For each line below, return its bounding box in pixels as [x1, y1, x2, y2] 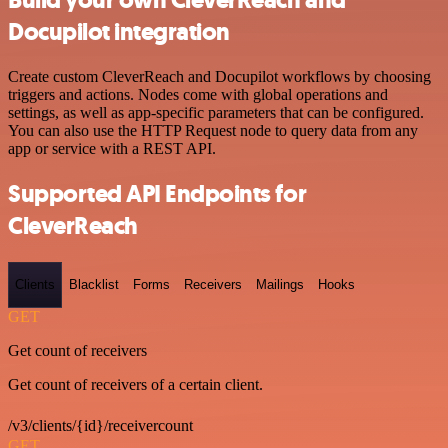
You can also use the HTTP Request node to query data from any [8, 122, 418, 140]
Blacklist [69, 277, 119, 293]
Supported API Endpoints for [8, 177, 307, 210]
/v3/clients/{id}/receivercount [8, 416, 193, 434]
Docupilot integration [8, 16, 230, 49]
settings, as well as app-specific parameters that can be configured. [8, 104, 424, 122]
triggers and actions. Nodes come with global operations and [8, 86, 388, 104]
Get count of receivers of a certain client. [8, 375, 263, 393]
